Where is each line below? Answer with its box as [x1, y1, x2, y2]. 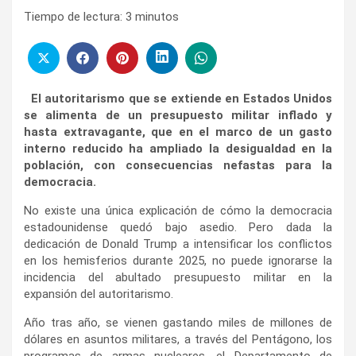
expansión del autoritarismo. [24, 286, 173, 301]
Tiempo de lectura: [24, 10, 122, 25]
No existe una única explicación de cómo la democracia [24, 203, 332, 218]
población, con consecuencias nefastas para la [24, 157, 332, 172]
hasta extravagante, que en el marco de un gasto [24, 124, 332, 139]
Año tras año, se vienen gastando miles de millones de [24, 315, 332, 330]
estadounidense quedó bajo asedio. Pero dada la [24, 219, 332, 234]
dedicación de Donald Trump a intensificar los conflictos [24, 236, 332, 251]
